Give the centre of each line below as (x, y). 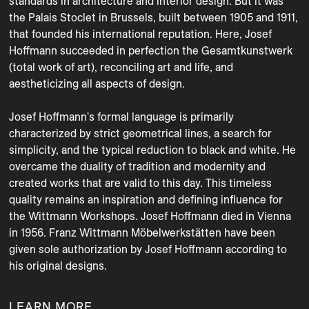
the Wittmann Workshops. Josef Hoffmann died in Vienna (150, 216)
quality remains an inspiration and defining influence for (146, 199)
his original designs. (58, 266)
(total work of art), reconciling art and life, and (121, 67)
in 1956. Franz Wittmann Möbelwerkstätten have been (142, 232)
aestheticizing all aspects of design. (97, 83)
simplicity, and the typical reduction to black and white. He (152, 150)
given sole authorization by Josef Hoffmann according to (148, 249)
